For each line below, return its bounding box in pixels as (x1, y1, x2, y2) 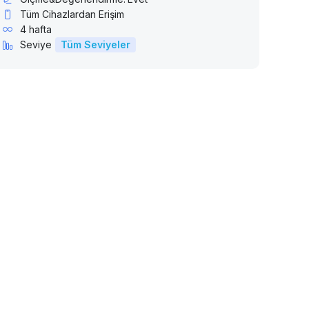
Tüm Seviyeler (60, 39, 130, 51)
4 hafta (19, 23, 52, 36)
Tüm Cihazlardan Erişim (19, 8, 124, 21)
